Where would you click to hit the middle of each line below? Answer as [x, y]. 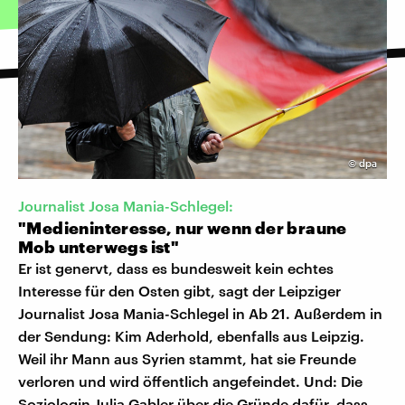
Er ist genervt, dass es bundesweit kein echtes [176, 268]
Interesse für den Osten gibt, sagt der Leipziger [179, 291]
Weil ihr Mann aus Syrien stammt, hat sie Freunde [187, 359]
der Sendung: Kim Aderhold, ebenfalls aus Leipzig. [191, 336]
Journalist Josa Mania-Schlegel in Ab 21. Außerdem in [200, 314]
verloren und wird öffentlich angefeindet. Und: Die [190, 381]
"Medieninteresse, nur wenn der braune [183, 228]
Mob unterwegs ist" [99, 247]
